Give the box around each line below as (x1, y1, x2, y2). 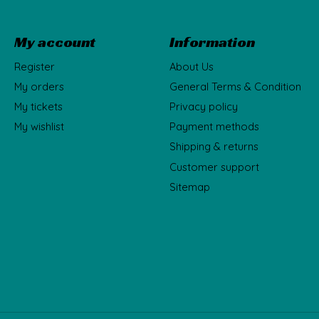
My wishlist (14, 120, 64, 134)
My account (14, 31, 95, 51)
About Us (169, 59, 214, 73)
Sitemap (169, 179, 210, 194)
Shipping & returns (169, 140, 258, 154)
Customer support (169, 159, 259, 174)
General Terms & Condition (169, 79, 301, 93)
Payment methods (169, 120, 259, 134)
